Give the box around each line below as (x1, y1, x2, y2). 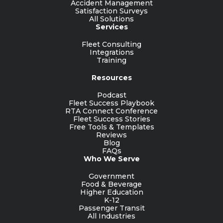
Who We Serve (83, 154, 140, 163)
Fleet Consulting (82, 39, 141, 49)
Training (97, 55, 126, 65)
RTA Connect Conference (65, 106, 158, 115)
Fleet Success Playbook (69, 98, 154, 108)
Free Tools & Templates (69, 122, 154, 131)
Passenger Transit (78, 203, 145, 213)
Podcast (97, 90, 126, 100)
